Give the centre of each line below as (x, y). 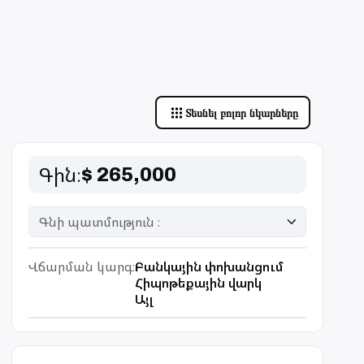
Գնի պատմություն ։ (100, 222)
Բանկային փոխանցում (209, 266)
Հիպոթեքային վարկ (198, 283)
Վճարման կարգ (80, 266)
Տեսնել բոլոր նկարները (241, 113)
